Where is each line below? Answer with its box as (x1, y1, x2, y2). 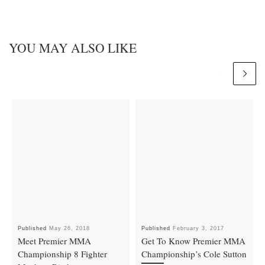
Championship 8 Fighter (18, 248, 108, 260)
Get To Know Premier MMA (141, 235, 246, 247)
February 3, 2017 (173, 225, 225, 232)
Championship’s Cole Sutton (141, 248, 247, 260)
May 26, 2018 (49, 225, 91, 232)
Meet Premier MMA (18, 235, 92, 247)
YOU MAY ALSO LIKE (9, 39, 137, 57)
